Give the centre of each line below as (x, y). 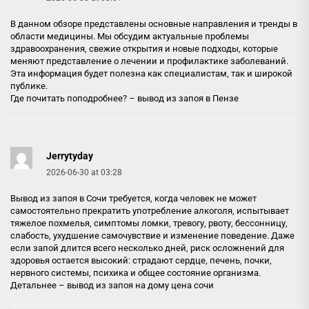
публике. (29, 86)
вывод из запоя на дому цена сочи (140, 285)
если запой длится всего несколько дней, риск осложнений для (147, 248)
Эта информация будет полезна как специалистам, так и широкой (151, 73)
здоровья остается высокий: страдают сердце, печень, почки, (141, 260)
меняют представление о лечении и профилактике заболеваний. (149, 61)
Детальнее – (39, 285)
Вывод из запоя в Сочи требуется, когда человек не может (133, 198)
